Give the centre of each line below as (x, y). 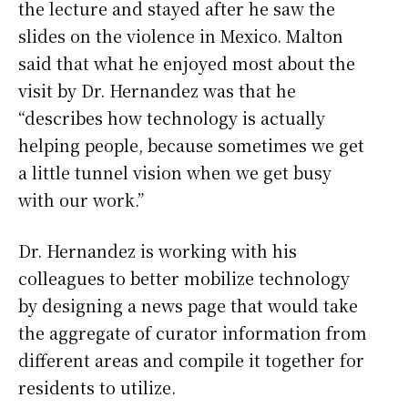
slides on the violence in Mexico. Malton (181, 35)
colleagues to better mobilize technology (184, 277)
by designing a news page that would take (188, 305)
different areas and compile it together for (191, 359)
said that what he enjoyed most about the (187, 62)
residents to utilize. (97, 387)
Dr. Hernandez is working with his (158, 250)
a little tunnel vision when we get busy (175, 172)
